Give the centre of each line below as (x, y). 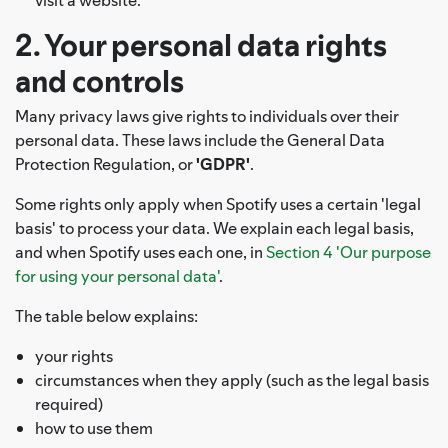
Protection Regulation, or (105, 163)
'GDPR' (223, 163)
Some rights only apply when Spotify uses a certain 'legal (218, 203)
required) (69, 403)
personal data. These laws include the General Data (200, 139)
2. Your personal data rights (201, 45)
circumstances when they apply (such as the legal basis (232, 379)
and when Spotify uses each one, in (140, 251)
